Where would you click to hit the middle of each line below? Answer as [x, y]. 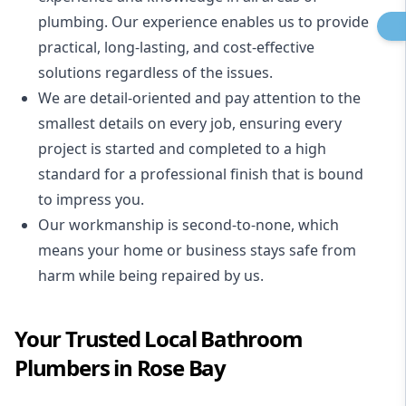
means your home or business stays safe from [197, 250]
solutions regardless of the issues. [155, 72]
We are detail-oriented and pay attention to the [199, 98]
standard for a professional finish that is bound [201, 174]
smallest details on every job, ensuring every [190, 123]
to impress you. [91, 199]
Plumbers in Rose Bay [121, 367]
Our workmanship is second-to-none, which [188, 225]
